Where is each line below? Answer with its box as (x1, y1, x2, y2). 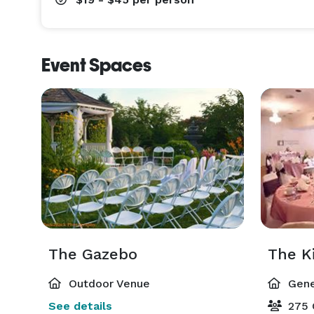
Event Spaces (41, 55, 151, 76)
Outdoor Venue (65, 277, 150, 290)
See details (48, 299, 112, 313)
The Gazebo (48, 245, 137, 263)
